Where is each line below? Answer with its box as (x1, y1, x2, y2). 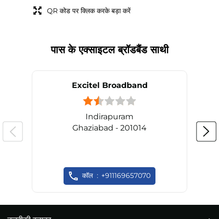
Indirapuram (86, 111, 133, 121)
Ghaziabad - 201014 (72, 123, 147, 132)
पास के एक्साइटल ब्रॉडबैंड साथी (50, 44, 169, 56)
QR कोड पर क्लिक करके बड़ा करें (47, 6, 131, 16)
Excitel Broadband (71, 81, 148, 90)
